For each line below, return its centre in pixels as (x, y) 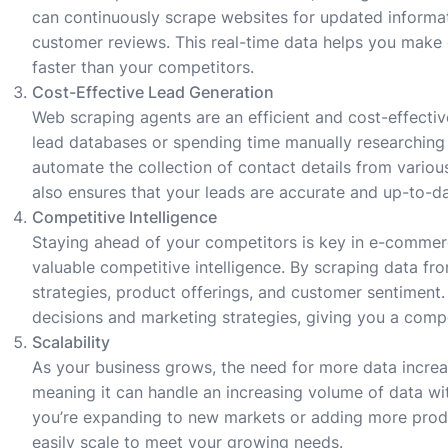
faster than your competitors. (143, 66)
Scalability (71, 341)
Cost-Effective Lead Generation (153, 91)
